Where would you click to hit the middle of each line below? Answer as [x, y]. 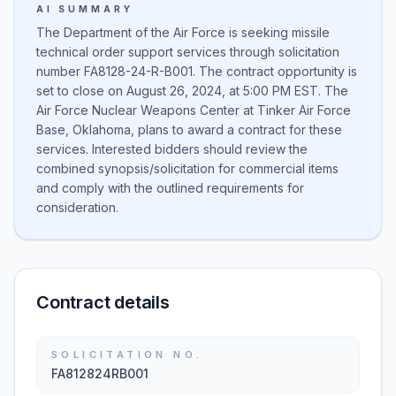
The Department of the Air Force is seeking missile [183, 32]
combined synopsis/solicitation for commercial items [187, 168]
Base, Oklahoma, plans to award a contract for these [189, 129]
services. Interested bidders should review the [172, 149]
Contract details [103, 302]
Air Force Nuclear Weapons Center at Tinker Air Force [194, 110]
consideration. [77, 207]
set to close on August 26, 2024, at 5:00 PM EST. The [192, 91]
